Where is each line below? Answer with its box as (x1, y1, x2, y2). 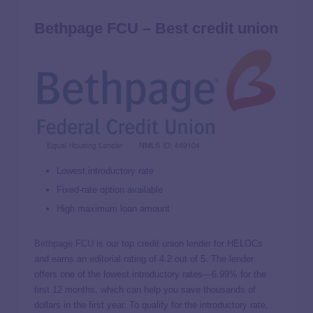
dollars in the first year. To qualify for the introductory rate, (34, 299, 268, 310)
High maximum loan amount (57, 203, 170, 214)
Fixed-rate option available (57, 184, 166, 195)
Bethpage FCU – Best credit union (34, 20, 278, 38)
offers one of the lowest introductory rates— (34, 268, 212, 279)
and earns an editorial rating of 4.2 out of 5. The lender (34, 253, 254, 264)
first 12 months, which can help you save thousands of (34, 284, 256, 295)
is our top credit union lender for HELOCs (94, 238, 263, 249)
